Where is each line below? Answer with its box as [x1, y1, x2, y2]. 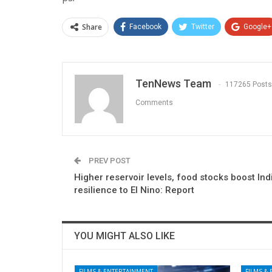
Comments [135, 98, 173, 107]
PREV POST [87, 155, 131, 165]
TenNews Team [135, 76, 211, 90]
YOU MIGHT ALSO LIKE [74, 229, 175, 242]
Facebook [129, 22, 161, 31]
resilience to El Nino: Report [74, 184, 194, 195]
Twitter [191, 22, 214, 31]
